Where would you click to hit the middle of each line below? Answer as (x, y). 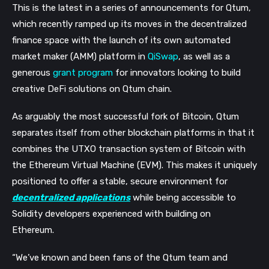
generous (32, 72)
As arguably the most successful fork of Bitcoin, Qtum (125, 117)
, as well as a (204, 56)
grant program (83, 72)
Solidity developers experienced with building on (111, 214)
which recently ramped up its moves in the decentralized (129, 24)
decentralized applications (71, 198)
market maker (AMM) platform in (80, 56)
